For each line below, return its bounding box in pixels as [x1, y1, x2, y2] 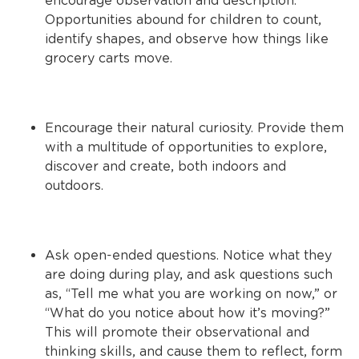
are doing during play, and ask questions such [45, 267, 333, 282]
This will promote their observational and [45, 325, 309, 340]
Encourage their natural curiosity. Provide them [45, 120, 344, 135]
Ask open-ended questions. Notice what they [45, 248, 332, 263]
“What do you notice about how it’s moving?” [45, 305, 330, 321]
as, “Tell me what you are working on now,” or [45, 286, 337, 301]
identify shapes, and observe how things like [45, 31, 329, 46]
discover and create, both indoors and [45, 159, 286, 174]
